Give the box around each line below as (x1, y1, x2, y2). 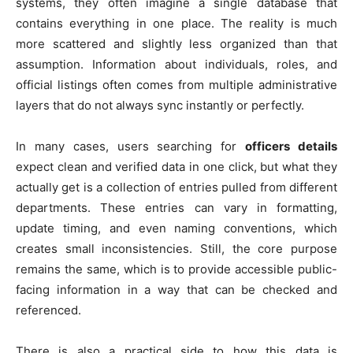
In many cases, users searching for (16, 138, 246, 154)
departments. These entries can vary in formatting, (16, 199, 337, 215)
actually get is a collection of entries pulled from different (16, 179, 337, 195)
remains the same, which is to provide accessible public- (16, 261, 337, 277)
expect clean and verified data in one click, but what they (16, 158, 337, 174)
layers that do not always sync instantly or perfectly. (16, 97, 304, 113)
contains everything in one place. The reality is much (16, 15, 337, 31)
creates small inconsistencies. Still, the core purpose (16, 240, 337, 256)
